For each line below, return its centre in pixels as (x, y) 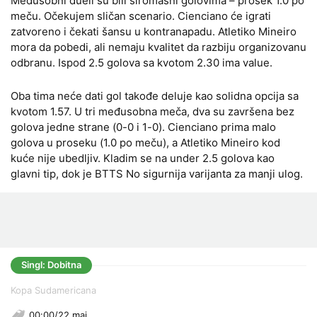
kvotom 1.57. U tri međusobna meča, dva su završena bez (152, 111)
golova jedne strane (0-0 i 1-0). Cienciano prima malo (143, 127)
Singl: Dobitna (51, 265)
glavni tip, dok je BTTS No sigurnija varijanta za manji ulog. (157, 174)
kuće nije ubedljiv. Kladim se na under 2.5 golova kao (143, 158)
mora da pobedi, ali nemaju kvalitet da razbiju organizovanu (158, 47)
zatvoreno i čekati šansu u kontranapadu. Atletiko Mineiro (154, 31)
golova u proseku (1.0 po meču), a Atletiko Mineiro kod (145, 143)
